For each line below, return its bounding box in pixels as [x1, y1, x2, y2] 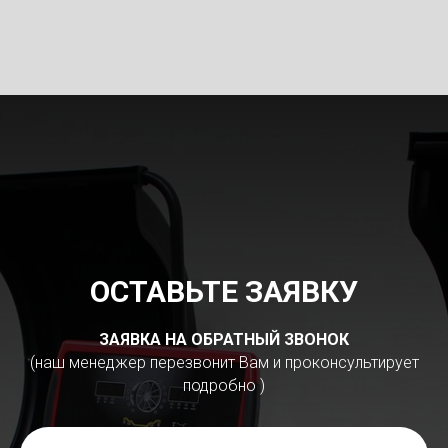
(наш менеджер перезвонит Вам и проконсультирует [29, 353, 419, 372]
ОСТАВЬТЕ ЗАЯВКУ [90, 274, 358, 309]
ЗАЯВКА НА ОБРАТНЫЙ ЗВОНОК [99, 330, 349, 349]
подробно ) [183, 376, 265, 395]
